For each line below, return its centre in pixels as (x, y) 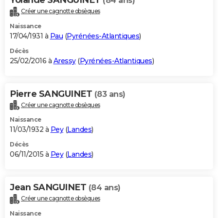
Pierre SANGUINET (52, 94)
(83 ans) (110, 94)
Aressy (64, 61)
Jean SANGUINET (49, 188)
